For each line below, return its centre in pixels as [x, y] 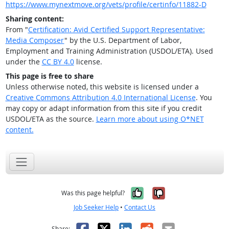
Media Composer [35, 40]
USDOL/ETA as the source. [51, 119]
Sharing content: [35, 19]
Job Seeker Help [96, 208]
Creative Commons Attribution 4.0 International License [100, 97]
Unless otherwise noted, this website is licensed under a [102, 87]
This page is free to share [49, 76]
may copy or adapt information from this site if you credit [104, 108]
